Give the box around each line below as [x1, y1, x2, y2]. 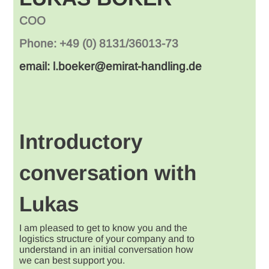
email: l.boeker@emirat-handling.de [19, 60, 202, 73]
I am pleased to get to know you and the [19, 223, 188, 234]
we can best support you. [19, 255, 125, 266]
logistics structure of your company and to [19, 234, 195, 244]
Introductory [19, 130, 143, 154]
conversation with [19, 161, 197, 185]
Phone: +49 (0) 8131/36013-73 [19, 37, 179, 50]
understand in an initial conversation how [19, 244, 194, 255]
